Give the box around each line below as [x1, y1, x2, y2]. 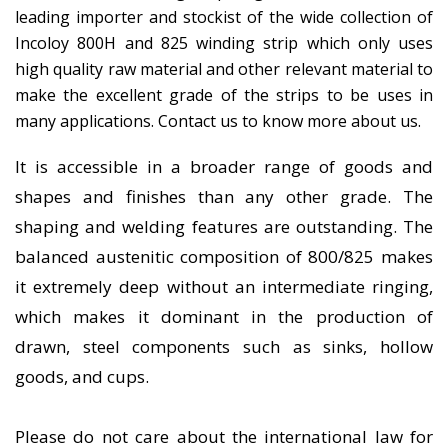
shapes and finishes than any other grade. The [15, 185, 433, 208]
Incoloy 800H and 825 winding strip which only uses [15, 32, 433, 54]
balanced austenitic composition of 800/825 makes [15, 245, 433, 268]
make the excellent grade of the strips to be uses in [15, 84, 433, 106]
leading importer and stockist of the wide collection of [15, 6, 433, 28]
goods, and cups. [15, 365, 149, 388]
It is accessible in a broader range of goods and [15, 155, 433, 178]
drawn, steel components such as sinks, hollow [15, 335, 433, 358]
